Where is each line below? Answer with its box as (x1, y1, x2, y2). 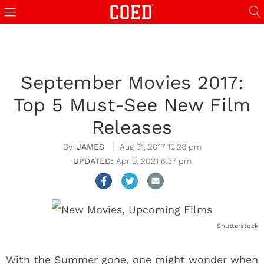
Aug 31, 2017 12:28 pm (119, 142, 202, 151)
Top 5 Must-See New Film (13, 94, 251, 116)
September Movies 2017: (21, 71, 243, 94)
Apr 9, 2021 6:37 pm (115, 156, 192, 166)
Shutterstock (217, 222, 258, 230)
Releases (92, 116, 172, 138)
